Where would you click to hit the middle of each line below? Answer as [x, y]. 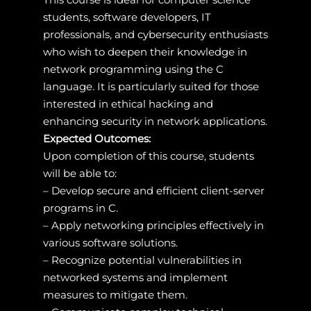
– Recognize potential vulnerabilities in [142, 260]
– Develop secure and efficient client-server [153, 190]
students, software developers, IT [127, 17]
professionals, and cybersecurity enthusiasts [155, 34]
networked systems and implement [135, 277]
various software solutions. [110, 242]
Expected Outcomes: [96, 138]
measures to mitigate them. [115, 294]
